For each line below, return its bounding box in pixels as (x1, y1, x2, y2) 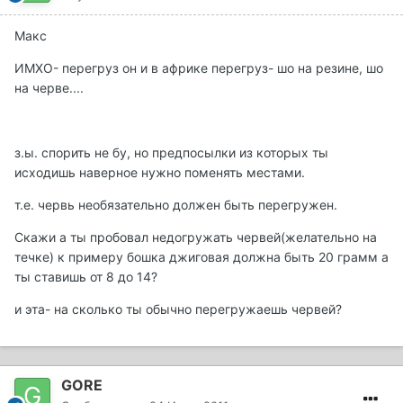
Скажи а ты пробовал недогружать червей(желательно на (14, 229, 377, 246)
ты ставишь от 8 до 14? (14, 269, 157, 285)
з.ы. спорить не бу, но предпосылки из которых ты (14, 145, 328, 161)
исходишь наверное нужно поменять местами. (14, 165, 305, 181)
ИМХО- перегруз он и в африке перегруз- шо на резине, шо (14, 60, 383, 76)
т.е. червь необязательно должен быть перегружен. (14, 197, 337, 213)
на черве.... (14, 80, 84, 96)
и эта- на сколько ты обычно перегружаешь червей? (14, 301, 342, 318)
